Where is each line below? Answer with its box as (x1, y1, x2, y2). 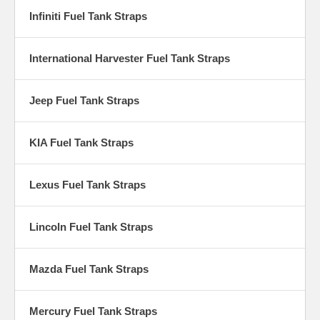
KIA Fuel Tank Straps (29, 136, 134, 149)
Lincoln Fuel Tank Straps (29, 220, 153, 233)
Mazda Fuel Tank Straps (29, 262, 149, 275)
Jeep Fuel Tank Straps (29, 94, 139, 106)
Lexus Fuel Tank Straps (29, 178, 146, 191)
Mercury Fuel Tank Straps (29, 304, 157, 317)
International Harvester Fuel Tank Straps (29, 51, 230, 64)
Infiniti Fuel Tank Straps (29, 9, 147, 22)
